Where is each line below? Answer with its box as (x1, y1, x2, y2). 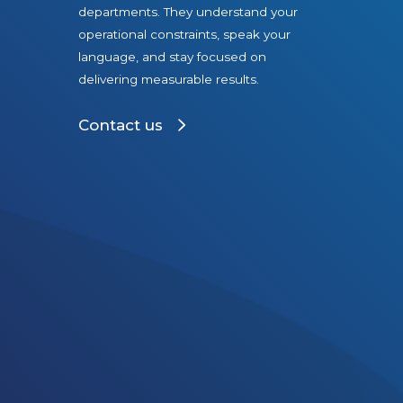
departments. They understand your (78, 4, 298, 20)
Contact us (78, 115, 163, 134)
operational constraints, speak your (78, 27, 291, 42)
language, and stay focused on (78, 49, 266, 65)
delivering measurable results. (78, 72, 259, 87)
